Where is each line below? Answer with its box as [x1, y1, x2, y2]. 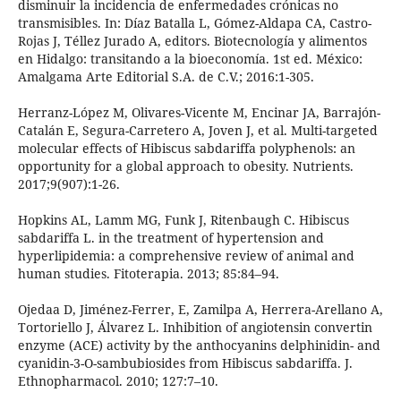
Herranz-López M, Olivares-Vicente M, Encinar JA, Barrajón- [17, 104, 380, 122]
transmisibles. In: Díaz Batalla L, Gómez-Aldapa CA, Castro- [17, 14, 371, 32]
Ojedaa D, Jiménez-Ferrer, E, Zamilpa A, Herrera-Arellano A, [17, 301, 383, 319]
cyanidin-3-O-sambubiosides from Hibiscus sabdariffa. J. [17, 354, 353, 372]
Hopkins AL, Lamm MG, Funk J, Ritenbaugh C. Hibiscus [17, 211, 349, 229]
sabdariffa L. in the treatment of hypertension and [17, 229, 324, 247]
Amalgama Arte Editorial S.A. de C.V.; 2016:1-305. [17, 68, 314, 86]
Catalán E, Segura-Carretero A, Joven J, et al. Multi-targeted [17, 122, 378, 140]
